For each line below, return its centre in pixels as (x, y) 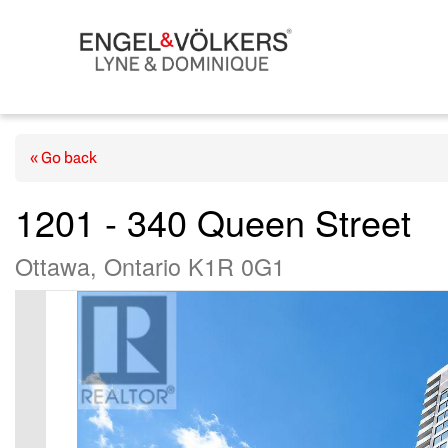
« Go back (63, 158)
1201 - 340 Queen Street (213, 222)
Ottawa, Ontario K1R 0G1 (150, 266)
